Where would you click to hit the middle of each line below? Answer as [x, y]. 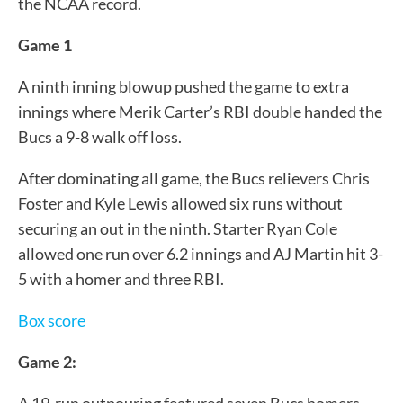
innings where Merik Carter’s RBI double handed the [200, 111]
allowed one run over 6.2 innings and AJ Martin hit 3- [201, 253]
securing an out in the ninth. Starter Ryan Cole [178, 228]
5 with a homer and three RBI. [121, 278]
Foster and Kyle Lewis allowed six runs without [180, 203]
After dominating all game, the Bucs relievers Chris [194, 178]
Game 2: [47, 361]
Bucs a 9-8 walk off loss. [100, 136]
